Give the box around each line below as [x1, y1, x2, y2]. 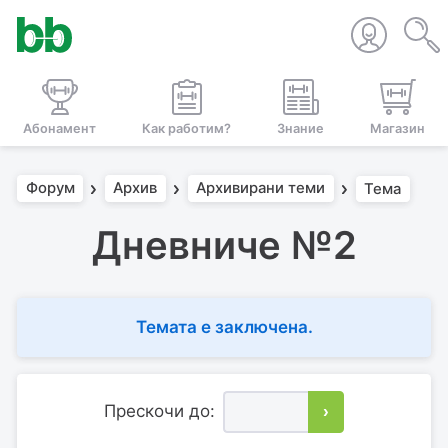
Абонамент [23, 120, 96, 136]
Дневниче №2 [91, 221, 357, 268]
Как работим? [142, 120, 231, 136]
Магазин [370, 120, 425, 136]
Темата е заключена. [135, 316, 313, 337]
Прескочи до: [103, 401, 215, 422]
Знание [277, 120, 324, 136]
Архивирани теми [196, 179, 326, 198]
